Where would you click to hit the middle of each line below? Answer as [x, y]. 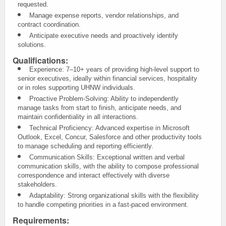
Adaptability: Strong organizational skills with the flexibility [114, 195]
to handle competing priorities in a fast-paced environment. [103, 205]
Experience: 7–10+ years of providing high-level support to [114, 69]
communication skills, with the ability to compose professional [108, 166]
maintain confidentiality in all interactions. [78, 117]
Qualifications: [40, 60]
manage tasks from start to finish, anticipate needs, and [99, 108]
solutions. [32, 45]
